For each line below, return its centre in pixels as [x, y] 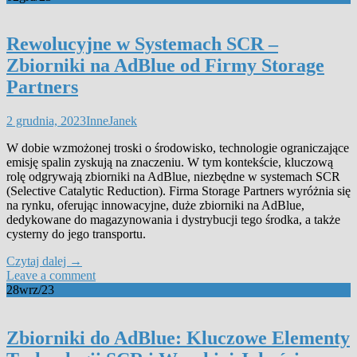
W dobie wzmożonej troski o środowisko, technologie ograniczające [178, 148]
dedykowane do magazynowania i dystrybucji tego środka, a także [173, 220]
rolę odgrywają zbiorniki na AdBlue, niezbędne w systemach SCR [173, 177]
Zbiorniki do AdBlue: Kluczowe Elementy [178, 338]
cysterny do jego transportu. [76, 234]
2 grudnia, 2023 [46, 121]
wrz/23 [37, 290]
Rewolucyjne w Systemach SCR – [142, 44]
